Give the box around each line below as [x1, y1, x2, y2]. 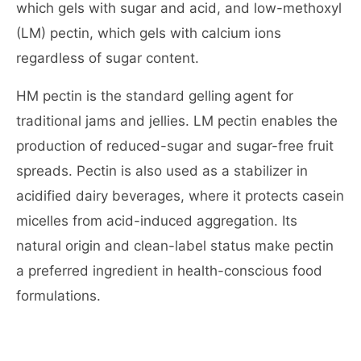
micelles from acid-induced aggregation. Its [16, 213, 297, 229]
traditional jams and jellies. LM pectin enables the [16, 113, 338, 129]
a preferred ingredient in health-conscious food [16, 263, 322, 279]
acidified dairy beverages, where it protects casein [16, 188, 344, 204]
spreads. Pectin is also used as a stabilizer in [16, 163, 308, 179]
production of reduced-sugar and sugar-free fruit [16, 138, 334, 154]
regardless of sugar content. [16, 50, 199, 66]
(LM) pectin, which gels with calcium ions [16, 25, 281, 41]
